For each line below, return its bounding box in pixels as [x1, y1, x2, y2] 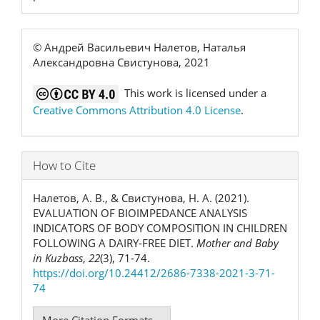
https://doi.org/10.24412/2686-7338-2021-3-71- [33, 266, 275, 280]
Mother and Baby [196, 236, 279, 250]
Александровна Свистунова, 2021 [33, 54, 210, 69]
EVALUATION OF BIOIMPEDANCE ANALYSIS [33, 206, 247, 220]
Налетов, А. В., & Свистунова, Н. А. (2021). [33, 191, 249, 205]
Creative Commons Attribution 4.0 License [33, 102, 241, 117]
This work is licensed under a [119, 85, 266, 100]
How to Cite [33, 157, 96, 174]
